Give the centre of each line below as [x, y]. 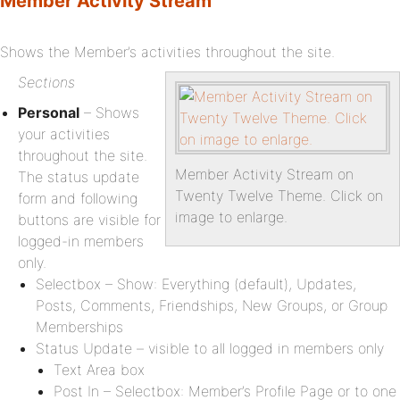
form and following [78, 198]
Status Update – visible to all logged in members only [210, 348]
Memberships [79, 327]
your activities [64, 134]
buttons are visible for [89, 220]
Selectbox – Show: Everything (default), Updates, [196, 284]
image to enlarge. [231, 217]
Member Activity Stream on [264, 174]
